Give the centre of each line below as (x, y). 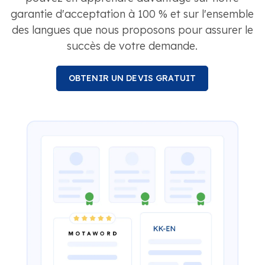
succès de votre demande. (132, 46)
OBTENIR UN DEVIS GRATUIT (132, 78)
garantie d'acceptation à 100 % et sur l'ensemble (132, 14)
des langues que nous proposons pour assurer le (132, 30)
